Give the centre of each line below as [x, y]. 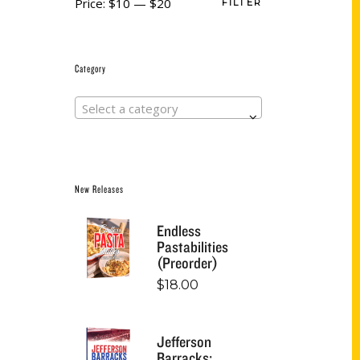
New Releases [99, 188]
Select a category [130, 108]
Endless [179, 230]
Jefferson [184, 341]
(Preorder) [187, 262]
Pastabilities [192, 246]
